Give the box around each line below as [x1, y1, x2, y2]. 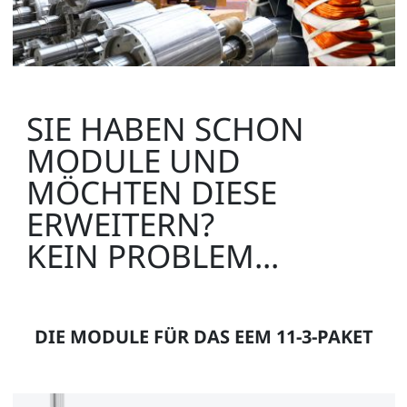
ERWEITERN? [25, 203, 214, 245]
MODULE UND [25, 139, 241, 182]
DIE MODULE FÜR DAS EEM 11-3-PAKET [34, 324, 373, 349]
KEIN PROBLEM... [25, 234, 279, 277]
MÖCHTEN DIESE [25, 171, 277, 213]
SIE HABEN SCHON [25, 107, 304, 150]
